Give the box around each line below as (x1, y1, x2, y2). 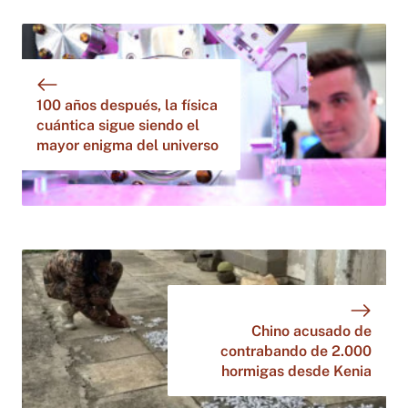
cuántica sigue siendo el (36, 116, 199, 134)
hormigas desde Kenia (221, 362, 372, 380)
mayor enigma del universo (36, 136, 219, 154)
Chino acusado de (251, 321, 372, 340)
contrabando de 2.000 (220, 342, 372, 360)
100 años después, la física (36, 96, 218, 114)
